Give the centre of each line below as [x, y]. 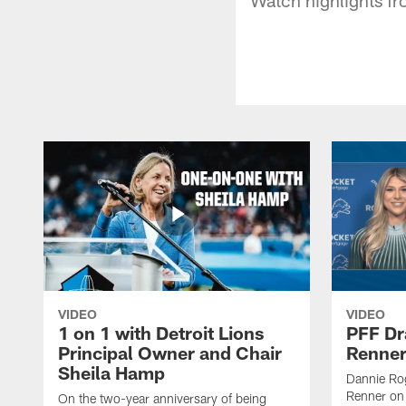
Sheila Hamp [111, 372]
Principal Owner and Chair [170, 352]
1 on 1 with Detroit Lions [161, 332]
